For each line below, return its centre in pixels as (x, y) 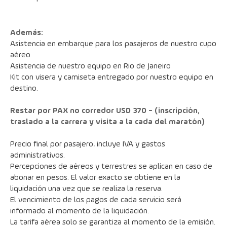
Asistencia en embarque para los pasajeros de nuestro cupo (113, 44)
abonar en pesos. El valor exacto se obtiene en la (95, 178)
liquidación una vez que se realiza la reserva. (86, 189)
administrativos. (37, 156)
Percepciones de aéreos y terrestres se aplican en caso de (111, 167)
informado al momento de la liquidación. (80, 211)
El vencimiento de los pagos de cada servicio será (96, 200)
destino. (24, 89)
